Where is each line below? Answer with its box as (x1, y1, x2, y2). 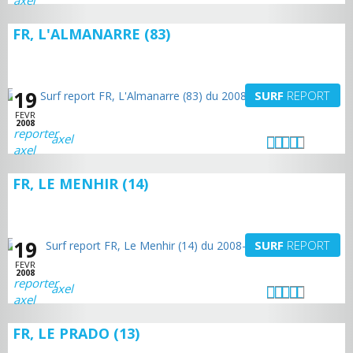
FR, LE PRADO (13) (13, 324, 139, 343)
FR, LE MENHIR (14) (13, 174, 148, 193)
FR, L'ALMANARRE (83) (13, 24, 170, 43)
